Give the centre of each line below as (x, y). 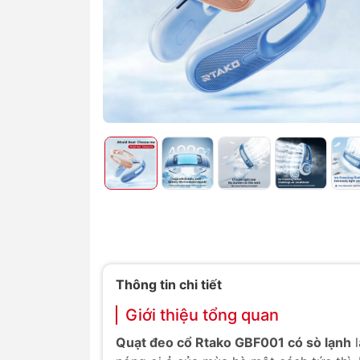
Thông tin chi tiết (169, 284)
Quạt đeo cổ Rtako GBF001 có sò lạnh (233, 342)
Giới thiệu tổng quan (202, 315)
